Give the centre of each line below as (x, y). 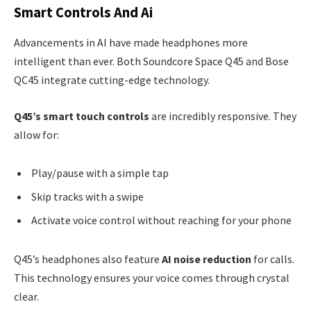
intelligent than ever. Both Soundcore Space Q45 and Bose (151, 61)
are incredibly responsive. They (223, 116)
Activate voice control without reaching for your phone (161, 220)
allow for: (36, 134)
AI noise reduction (207, 259)
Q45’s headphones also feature (88, 259)
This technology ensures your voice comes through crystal (152, 278)
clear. (26, 297)
